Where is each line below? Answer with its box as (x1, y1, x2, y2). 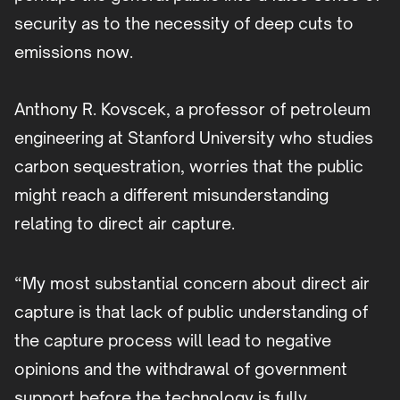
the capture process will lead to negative (14, 330, 331, 351)
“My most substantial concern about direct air (14, 273, 370, 294)
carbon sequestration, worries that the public (14, 156, 363, 177)
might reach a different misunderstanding (14, 185, 329, 205)
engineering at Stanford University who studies (14, 128, 373, 148)
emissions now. (14, 42, 133, 62)
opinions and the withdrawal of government (14, 359, 347, 379)
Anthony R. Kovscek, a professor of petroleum (14, 99, 371, 120)
